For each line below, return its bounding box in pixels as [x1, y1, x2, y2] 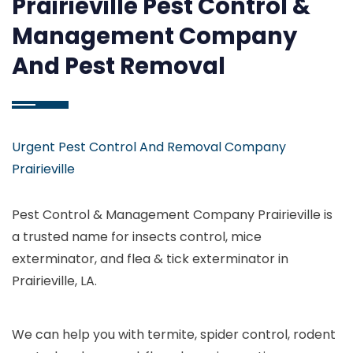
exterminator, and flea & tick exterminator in [12, 250, 288, 268]
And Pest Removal [12, 50, 225, 82]
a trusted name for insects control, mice [12, 228, 262, 246]
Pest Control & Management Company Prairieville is [12, 206, 333, 224]
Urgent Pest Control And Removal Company [12, 138, 286, 156]
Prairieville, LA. [12, 272, 97, 290]
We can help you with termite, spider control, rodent [12, 325, 336, 344]
